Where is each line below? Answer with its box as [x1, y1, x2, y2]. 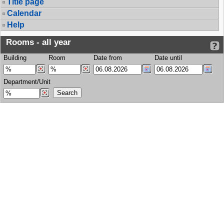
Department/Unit [3, 78, 50, 85]
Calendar [7, 9, 41, 17]
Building [3, 54, 26, 61]
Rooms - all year [3, 37, 71, 47]
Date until [154, 54, 182, 61]
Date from [93, 54, 122, 61]
